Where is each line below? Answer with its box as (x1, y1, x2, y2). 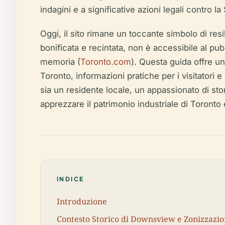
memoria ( (40, 57, 80, 67)
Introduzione (57, 195, 107, 207)
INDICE (57, 175, 84, 183)
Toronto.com (80, 57, 131, 67)
